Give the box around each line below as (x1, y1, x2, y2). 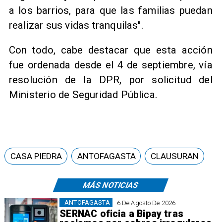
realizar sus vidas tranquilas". (8, 19, 144, 31)
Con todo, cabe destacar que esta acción (8, 44, 213, 56)
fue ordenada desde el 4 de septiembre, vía (8, 59, 213, 71)
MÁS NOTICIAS (81, 180, 140, 190)
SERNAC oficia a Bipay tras (59, 208, 183, 220)
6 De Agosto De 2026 (116, 199, 176, 207)
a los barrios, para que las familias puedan (8, 4, 213, 16)
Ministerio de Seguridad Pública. (8, 89, 158, 101)
